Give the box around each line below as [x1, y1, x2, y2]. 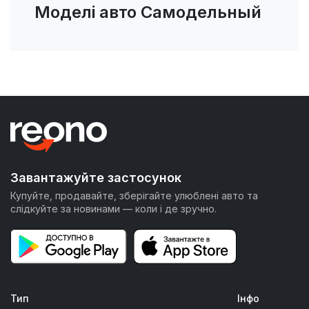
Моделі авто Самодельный [34, 1, 261, 22]
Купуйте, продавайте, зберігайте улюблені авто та [10, 190, 258, 202]
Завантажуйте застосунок [10, 170, 181, 186]
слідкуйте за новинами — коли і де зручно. [10, 203, 217, 215]
